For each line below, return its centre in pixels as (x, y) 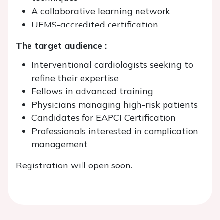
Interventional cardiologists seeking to (112, 65)
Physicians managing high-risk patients (115, 104)
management (60, 144)
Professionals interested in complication (115, 131)
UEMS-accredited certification (95, 24)
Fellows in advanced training (92, 91)
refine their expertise (75, 78)
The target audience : (61, 45)
